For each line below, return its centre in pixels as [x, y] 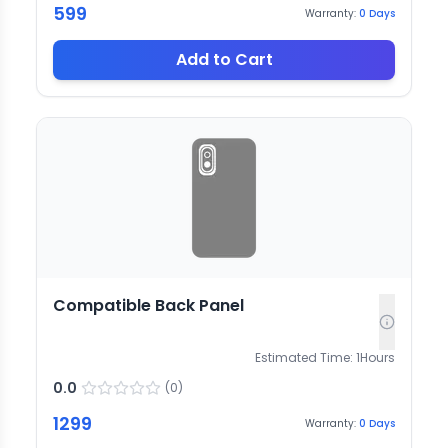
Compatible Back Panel [148, 305]
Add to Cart [224, 59]
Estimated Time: [304, 357]
